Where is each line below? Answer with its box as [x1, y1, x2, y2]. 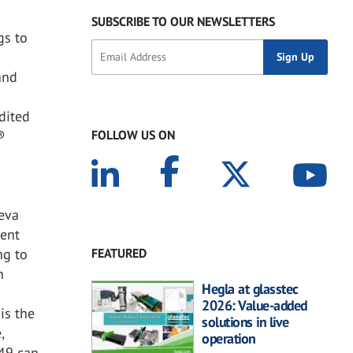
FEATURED [91, 244, 147, 261]
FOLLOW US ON [91, 126, 175, 143]
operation [202, 329, 255, 347]
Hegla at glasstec [202, 279, 299, 298]
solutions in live [202, 312, 289, 331]
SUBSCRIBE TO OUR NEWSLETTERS [91, 13, 275, 29]
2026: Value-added [202, 295, 307, 314]
